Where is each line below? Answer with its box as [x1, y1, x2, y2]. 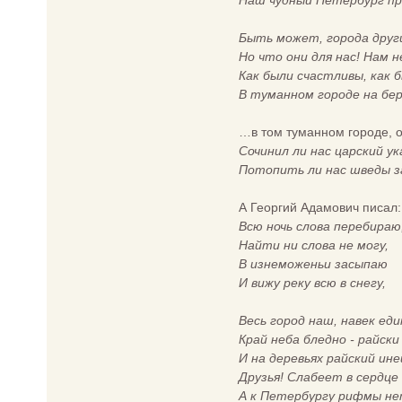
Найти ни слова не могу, [239, 238, 389, 252]
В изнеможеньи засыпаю [239, 257, 388, 271]
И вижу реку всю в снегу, [239, 275, 386, 290]
